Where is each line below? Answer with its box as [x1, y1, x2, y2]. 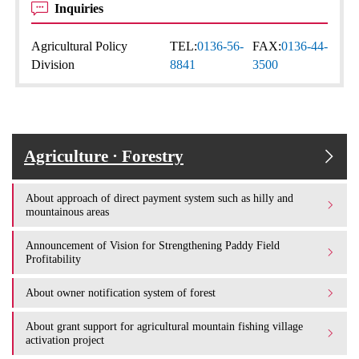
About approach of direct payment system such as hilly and [26, 192, 293, 204]
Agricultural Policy [31, 39, 128, 53]
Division [31, 58, 75, 71]
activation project [26, 333, 104, 346]
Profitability [26, 252, 81, 265]
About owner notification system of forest [26, 286, 216, 299]
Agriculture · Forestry [24, 147, 184, 166]
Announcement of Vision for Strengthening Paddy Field [26, 239, 280, 252]
